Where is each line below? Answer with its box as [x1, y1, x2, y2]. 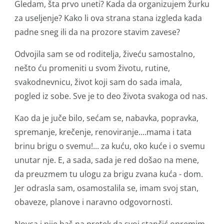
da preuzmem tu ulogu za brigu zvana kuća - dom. [14, 168, 203, 179]
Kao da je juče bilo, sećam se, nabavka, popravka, [14, 112, 198, 123]
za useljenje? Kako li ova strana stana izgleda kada [14, 12, 202, 23]
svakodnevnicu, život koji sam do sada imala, [14, 76, 182, 87]
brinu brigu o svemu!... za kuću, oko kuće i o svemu [14, 140, 205, 151]
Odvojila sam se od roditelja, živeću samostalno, [14, 48, 195, 59]
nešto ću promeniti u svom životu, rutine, [14, 62, 170, 73]
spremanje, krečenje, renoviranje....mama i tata [14, 126, 191, 137]
